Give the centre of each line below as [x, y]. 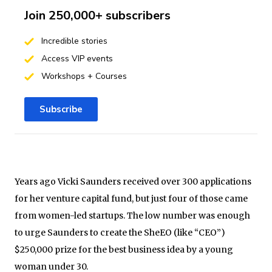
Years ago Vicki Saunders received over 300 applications [133, 181]
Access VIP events [76, 58]
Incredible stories [73, 41]
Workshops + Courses [83, 76]
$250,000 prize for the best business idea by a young [124, 249]
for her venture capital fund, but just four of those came [131, 198]
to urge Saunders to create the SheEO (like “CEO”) [120, 232]
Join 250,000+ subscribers [97, 15]
